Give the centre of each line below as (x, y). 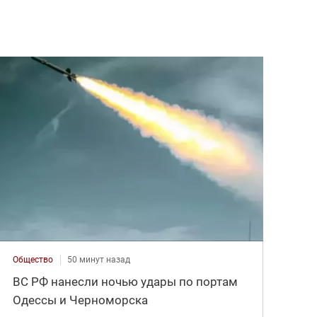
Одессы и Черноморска (81, 300)
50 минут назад (99, 259)
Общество (33, 259)
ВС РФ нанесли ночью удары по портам (126, 281)
